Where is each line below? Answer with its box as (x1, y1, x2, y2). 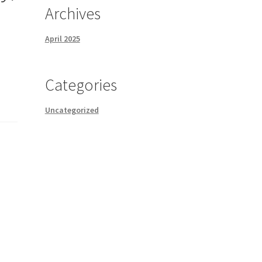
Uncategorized (44, 105, 99, 116)
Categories (44, 74, 117, 96)
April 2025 (44, 33, 80, 44)
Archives (44, 3, 101, 25)
